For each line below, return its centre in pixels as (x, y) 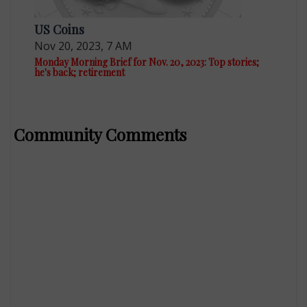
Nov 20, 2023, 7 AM (84, 46)
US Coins (60, 29)
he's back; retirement (80, 72)
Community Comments (100, 134)
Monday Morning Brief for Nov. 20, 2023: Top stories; (147, 62)
